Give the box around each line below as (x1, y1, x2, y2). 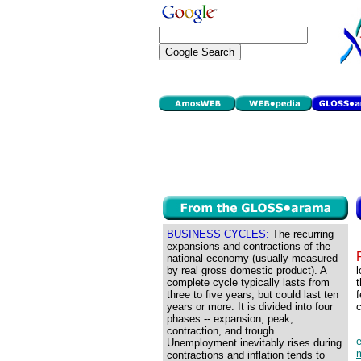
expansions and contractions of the (167, 240, 330, 252)
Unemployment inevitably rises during (167, 337, 342, 349)
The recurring (269, 228, 334, 240)
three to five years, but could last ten (167, 288, 338, 301)
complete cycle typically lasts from (167, 276, 330, 288)
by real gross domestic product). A (167, 264, 327, 276)
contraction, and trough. (167, 325, 277, 337)
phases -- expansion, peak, (167, 313, 293, 325)
